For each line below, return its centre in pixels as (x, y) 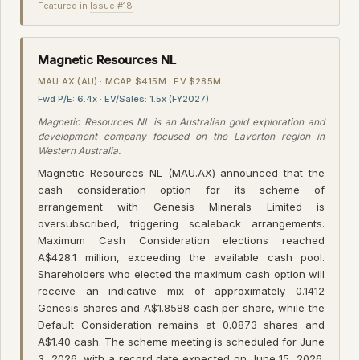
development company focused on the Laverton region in (181, 136)
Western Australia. (79, 150)
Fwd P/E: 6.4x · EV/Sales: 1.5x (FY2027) (123, 98)
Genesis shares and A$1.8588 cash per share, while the (181, 307)
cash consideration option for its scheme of (181, 189)
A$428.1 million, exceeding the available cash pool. (181, 257)
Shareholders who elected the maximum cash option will (181, 274)
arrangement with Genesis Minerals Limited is (181, 206)
